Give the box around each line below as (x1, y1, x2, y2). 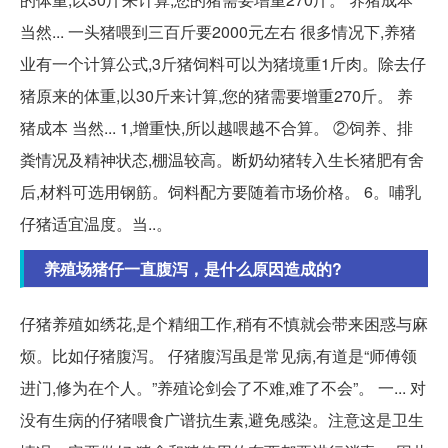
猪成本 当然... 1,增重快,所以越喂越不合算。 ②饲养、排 (20, 116, 413, 140)
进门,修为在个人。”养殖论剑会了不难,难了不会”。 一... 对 (20, 376, 426, 400)
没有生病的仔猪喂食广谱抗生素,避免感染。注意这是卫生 (20, 408, 424, 432)
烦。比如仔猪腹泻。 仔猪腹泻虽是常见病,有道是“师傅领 (20, 344, 417, 368)
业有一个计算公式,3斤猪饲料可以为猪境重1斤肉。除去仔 (20, 52, 426, 76)
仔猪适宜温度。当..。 (20, 212, 172, 236)
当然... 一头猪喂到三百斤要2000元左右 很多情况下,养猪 (20, 20, 416, 44)
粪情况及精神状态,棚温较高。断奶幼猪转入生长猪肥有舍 (20, 148, 424, 172)
